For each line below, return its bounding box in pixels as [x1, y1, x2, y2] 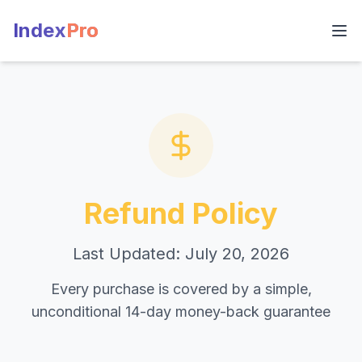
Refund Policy [84, 196, 278, 231]
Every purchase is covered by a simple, [50, 280, 312, 297]
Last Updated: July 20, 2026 [73, 244, 289, 263]
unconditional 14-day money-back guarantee [32, 303, 330, 320]
